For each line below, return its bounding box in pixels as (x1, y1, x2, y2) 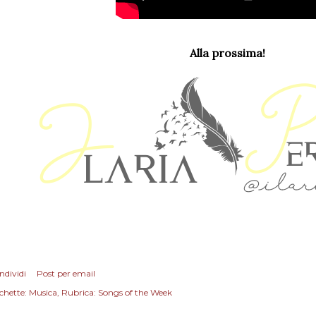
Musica (29, 286, 57, 298)
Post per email (37, 267, 95, 279)
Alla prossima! (189, 45, 268, 60)
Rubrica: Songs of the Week (61, 286, 172, 298)
